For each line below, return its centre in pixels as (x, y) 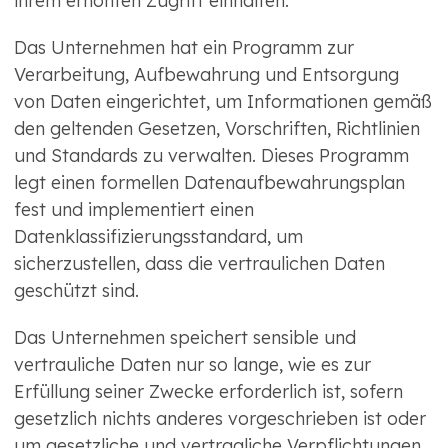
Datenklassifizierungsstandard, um (158, 237)
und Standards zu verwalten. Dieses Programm (211, 156)
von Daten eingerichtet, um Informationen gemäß (223, 102)
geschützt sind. (76, 291)
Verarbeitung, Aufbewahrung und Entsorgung (206, 75)
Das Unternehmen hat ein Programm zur (184, 48)
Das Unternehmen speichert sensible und (185, 338)
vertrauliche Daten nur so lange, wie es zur (192, 365)
